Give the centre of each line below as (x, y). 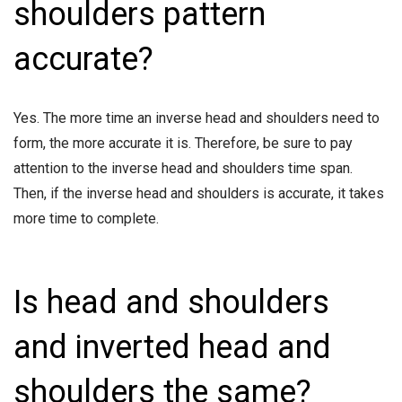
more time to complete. (88, 219)
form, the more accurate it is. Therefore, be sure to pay (183, 144)
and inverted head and (172, 348)
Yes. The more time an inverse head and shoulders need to (197, 118)
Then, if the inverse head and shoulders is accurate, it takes (199, 194)
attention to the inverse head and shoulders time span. (183, 169)
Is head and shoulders (171, 303)
